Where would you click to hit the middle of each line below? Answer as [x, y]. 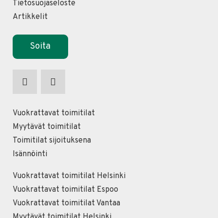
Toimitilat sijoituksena [52, 140]
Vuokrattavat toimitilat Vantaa [66, 203]
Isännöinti [30, 154]
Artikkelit [30, 17]
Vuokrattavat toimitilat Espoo [65, 190]
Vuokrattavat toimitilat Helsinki [69, 176]
